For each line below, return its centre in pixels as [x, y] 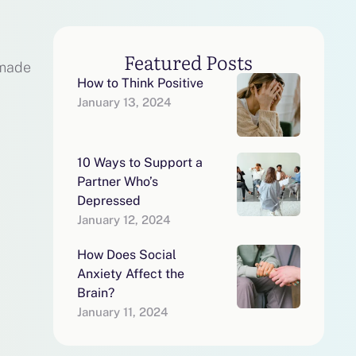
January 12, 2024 [124, 220]
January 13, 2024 [124, 102]
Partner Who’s [117, 182]
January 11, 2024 [122, 312]
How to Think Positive [140, 83]
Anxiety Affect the [130, 274]
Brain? [95, 293]
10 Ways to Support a [139, 163]
